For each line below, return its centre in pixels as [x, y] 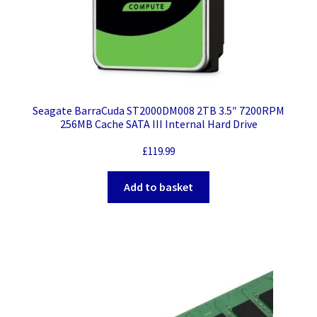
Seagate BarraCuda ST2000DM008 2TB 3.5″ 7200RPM [158, 110]
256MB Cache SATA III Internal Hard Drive [158, 123]
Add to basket [158, 186]
